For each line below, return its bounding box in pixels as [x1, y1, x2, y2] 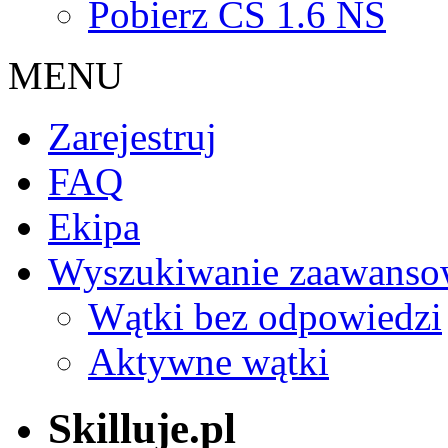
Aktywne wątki [88, 340, 329, 383]
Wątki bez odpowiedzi [88, 295, 442, 338]
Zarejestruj [48, 115, 217, 158]
